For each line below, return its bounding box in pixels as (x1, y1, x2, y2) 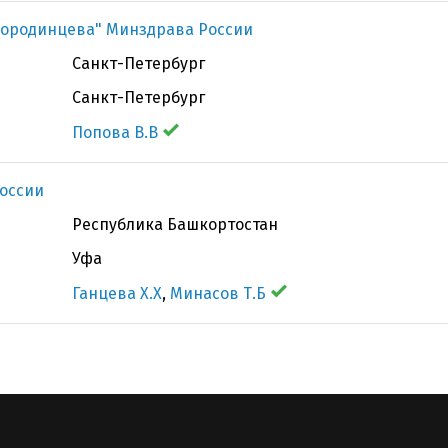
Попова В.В (72, 123, 158, 142)
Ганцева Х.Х (72, 284, 162, 303)
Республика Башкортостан (72, 215, 278, 234)
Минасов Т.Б (170, 284, 266, 303)
